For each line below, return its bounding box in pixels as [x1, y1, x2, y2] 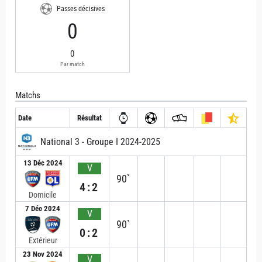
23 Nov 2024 [23, 250, 63, 258]
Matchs [15, 90, 40, 101]
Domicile [29, 190, 57, 199]
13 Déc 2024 [23, 158, 63, 167]
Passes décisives [56, 5, 105, 13]
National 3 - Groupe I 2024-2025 [40, 136, 160, 147]
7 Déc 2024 [25, 204, 61, 213]
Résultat [77, 113, 102, 122]
